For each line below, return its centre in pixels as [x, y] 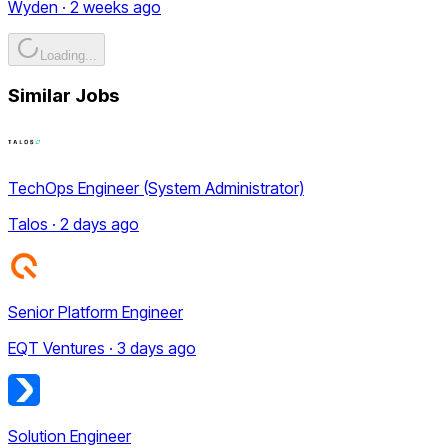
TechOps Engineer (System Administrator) [156, 187]
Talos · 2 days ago [73, 223]
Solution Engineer [69, 435]
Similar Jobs [63, 96]
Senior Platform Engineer [95, 311]
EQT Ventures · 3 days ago [102, 347]
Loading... [68, 55]
